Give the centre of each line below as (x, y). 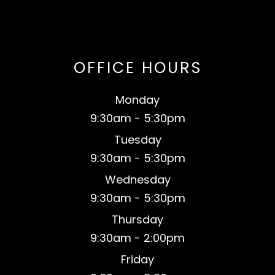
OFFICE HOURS (137, 68)
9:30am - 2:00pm (137, 238)
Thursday (137, 220)
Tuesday (137, 140)
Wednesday (137, 180)
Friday (137, 260)
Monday (137, 100)
